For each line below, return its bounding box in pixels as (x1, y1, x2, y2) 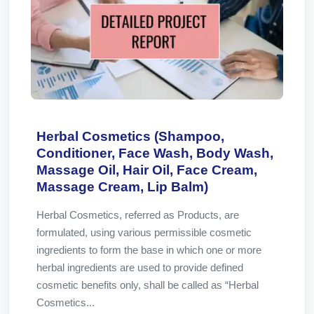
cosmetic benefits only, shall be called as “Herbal (36, 279, 259, 291)
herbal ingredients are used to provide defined (36, 261, 243, 273)
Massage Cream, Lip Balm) (36, 179, 208, 194)
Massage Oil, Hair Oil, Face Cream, (36, 163, 257, 177)
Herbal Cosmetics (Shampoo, (36, 129, 224, 144)
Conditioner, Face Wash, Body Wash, (36, 146, 273, 161)
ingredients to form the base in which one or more (36, 244, 261, 256)
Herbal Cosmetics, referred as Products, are (36, 209, 239, 221)
